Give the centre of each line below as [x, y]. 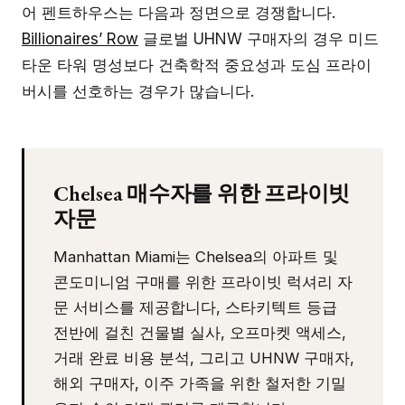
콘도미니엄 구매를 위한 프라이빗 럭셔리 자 [203, 282]
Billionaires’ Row [80, 38]
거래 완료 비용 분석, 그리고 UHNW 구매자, [204, 358]
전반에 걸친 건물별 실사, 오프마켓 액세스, [200, 332]
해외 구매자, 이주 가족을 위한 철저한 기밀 [200, 383]
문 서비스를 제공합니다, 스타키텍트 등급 [195, 307]
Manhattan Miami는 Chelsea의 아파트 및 [196, 256]
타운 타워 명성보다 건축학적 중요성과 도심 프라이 [197, 65]
